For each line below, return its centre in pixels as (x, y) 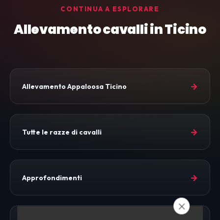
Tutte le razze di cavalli (62, 132)
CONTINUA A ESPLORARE (110, 9)
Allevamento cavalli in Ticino (110, 30)
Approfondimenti (52, 178)
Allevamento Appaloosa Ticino (74, 86)
